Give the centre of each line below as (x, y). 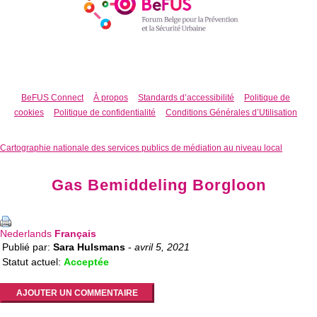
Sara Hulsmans (89, 247)
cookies (29, 112)
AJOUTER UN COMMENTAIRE (77, 293)
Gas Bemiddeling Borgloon (158, 185)
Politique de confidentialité (105, 112)
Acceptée (86, 261)
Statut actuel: (33, 261)
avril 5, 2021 (162, 247)
